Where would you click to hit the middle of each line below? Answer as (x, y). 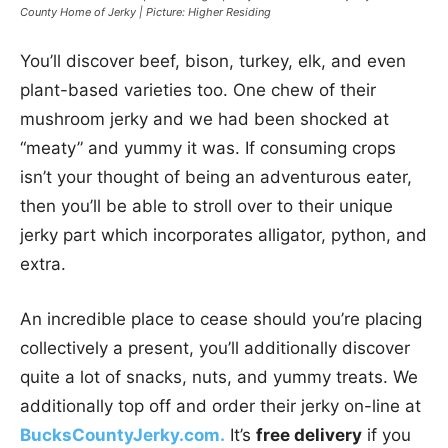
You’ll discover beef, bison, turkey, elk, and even (213, 60)
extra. (43, 263)
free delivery (309, 434)
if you (386, 434)
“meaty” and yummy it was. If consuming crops (208, 147)
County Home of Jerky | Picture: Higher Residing (145, 11)
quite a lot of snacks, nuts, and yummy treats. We (219, 376)
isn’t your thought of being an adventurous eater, (216, 176)
